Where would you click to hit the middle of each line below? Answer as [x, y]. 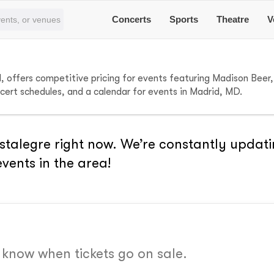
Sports [184, 19]
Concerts [132, 19]
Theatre [233, 19]
